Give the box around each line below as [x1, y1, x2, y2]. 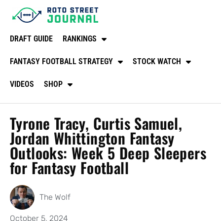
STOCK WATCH [133, 56, 181, 66]
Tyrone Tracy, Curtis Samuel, [10, 111, 183, 134]
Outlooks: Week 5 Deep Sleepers [10, 141, 206, 164]
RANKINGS [63, 34, 97, 43]
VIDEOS [10, 79, 34, 89]
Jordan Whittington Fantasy [10, 126, 175, 149]
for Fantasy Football [10, 156, 133, 179]
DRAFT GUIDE [10, 34, 53, 43]
